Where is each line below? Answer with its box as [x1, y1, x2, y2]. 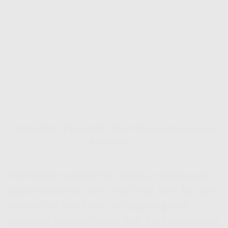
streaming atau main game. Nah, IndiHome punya [8, 216, 218, 226]
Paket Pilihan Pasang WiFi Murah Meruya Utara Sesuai [14, 124, 214, 133]
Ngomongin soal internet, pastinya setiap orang [8, 170, 210, 181]
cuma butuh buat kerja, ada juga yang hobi [8, 201, 188, 211]
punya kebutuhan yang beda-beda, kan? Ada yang [8, 186, 219, 196]
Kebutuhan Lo [89, 137, 139, 147]
